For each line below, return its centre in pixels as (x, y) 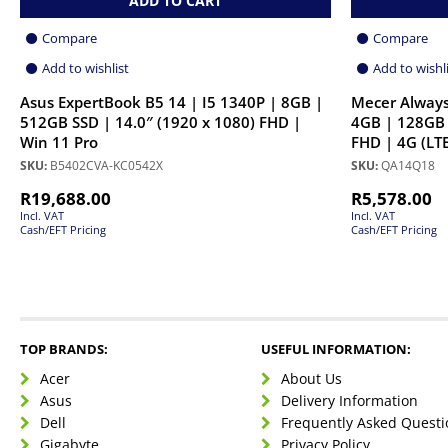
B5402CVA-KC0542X (105, 165)
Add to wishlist (85, 67)
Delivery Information (350, 400)
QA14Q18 (406, 165)
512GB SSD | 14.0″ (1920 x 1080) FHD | (160, 122)
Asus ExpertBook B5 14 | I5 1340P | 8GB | (171, 102)
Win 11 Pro (59, 142)
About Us (312, 378)
